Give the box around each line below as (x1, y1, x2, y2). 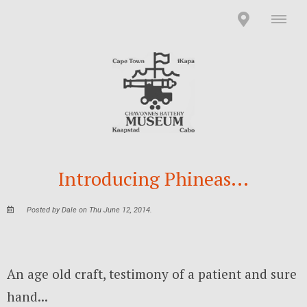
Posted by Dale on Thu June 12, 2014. (25, 205, 153, 214)
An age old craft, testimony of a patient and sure (7, 265, 297, 282)
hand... (7, 287, 49, 305)
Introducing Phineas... (58, 165, 249, 191)
